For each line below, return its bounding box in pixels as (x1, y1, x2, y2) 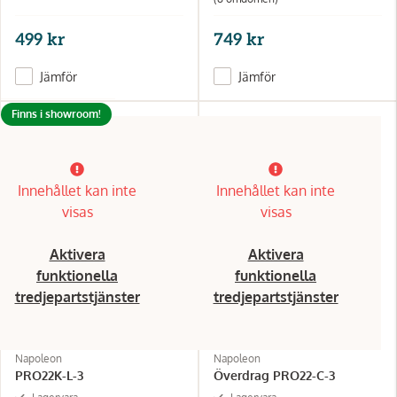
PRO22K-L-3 (15, 367, 83, 383)
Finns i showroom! (12, 106, 101, 121)
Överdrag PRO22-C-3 (214, 367, 335, 383)
